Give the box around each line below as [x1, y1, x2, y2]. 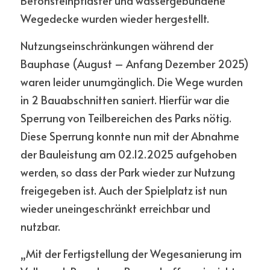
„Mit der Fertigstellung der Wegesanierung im [20, 246, 242, 261]
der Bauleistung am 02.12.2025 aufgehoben [20, 146, 237, 162]
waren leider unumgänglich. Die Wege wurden [20, 74, 243, 89]
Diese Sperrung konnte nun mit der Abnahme [20, 128, 239, 143]
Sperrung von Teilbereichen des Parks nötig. [20, 110, 231, 125]
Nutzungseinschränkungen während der [20, 38, 213, 53]
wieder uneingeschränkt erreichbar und [20, 201, 210, 216]
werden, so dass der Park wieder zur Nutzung [20, 165, 235, 180]
